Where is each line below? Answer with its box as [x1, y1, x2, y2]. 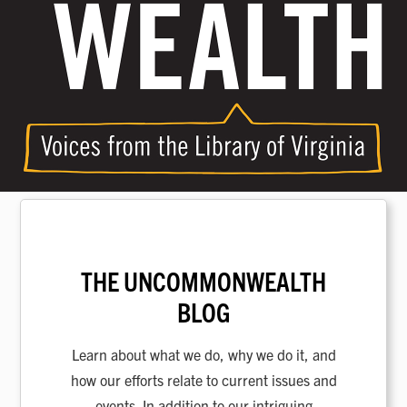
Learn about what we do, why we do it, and [71, 344, 336, 363]
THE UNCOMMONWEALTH [81, 263, 326, 297]
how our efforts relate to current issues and [70, 370, 337, 389]
